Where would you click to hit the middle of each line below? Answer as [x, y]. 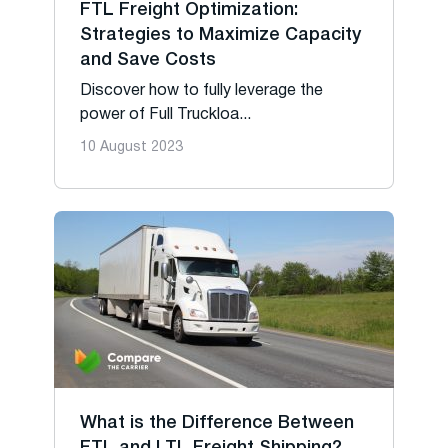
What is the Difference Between [217, 423]
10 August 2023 [131, 147]
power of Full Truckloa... [165, 115]
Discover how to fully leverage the [201, 91]
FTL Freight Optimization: [189, 10]
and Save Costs [148, 60]
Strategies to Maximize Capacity [220, 35]
